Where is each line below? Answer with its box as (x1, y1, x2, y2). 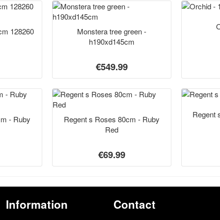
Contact (113, 196, 156, 212)
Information (5, 196, 68, 212)
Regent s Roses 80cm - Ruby (64, 114, 160, 124)
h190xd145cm (89, 36, 135, 47)
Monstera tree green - (77, 26, 146, 36)
